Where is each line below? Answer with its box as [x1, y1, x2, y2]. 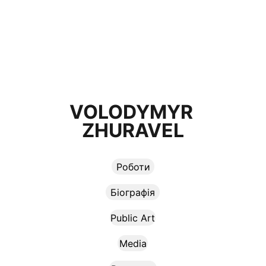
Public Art [110, 211, 155, 224]
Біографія [110, 186, 155, 198]
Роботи [116, 160, 150, 173]
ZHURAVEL [82, 119, 184, 142]
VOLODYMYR [69, 100, 197, 123]
